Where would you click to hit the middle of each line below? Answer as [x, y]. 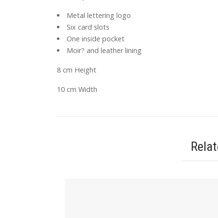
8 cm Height [77, 70]
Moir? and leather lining [104, 50]
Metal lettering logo [99, 15]
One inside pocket [96, 38]
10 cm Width [77, 89]
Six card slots [88, 27]
